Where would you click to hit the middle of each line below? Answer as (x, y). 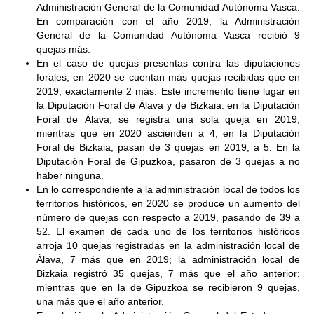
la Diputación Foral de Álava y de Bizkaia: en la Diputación (168, 105)
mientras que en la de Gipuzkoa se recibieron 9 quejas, (168, 287)
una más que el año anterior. (100, 301)
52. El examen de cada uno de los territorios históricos (168, 231)
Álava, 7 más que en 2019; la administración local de (168, 259)
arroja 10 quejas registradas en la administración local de (168, 245)
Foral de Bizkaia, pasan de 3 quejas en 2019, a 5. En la (168, 147)
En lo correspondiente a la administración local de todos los (168, 189)
